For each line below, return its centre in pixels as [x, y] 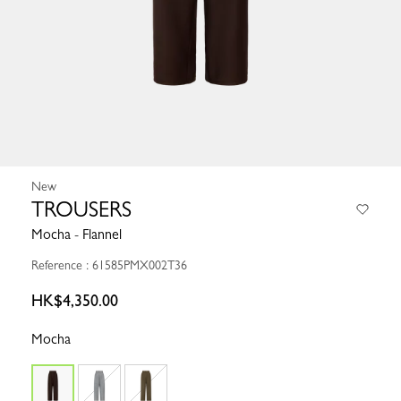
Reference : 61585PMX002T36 [109, 265]
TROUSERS [81, 210]
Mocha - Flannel [77, 235]
